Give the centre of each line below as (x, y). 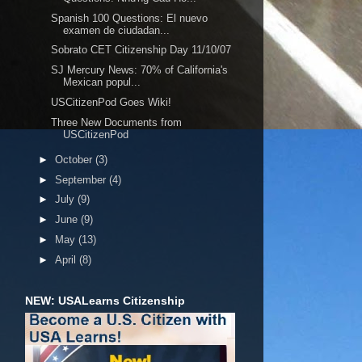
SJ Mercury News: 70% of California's (140, 70)
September (82, 179)
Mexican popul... (102, 82)
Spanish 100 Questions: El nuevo (130, 18)
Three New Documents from (117, 122)
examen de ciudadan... (117, 30)
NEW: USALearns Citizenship (105, 300)
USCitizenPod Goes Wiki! (112, 102)
